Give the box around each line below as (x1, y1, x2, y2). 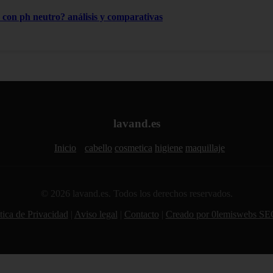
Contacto (124, 208, 159, 219)
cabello (85, 142, 112, 153)
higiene (155, 142, 183, 153)
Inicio (54, 142, 76, 153)
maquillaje (185, 142, 225, 153)
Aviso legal (74, 208, 118, 219)
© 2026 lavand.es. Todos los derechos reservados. (40, 188, 233, 199)
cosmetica (115, 142, 152, 153)
